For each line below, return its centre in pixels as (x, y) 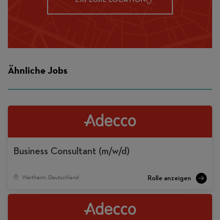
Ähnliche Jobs (38, 70)
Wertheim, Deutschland (50, 178)
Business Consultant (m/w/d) (72, 151)
